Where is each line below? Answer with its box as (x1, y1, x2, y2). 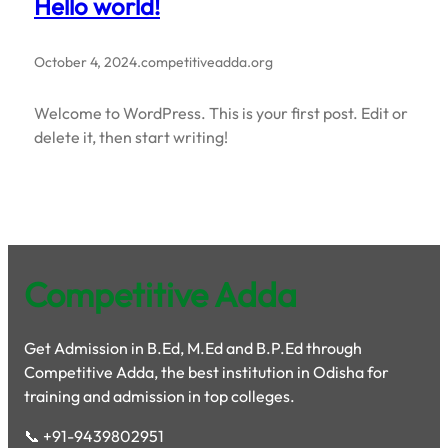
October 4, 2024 (34, 52, 137, 71)
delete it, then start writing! (34, 126, 228, 147)
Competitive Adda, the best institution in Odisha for (24, 361, 389, 382)
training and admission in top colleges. (24, 385, 295, 406)
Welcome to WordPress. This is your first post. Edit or (34, 102, 408, 123)
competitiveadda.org (141, 52, 273, 71)
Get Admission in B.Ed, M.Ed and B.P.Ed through (24, 337, 362, 358)
